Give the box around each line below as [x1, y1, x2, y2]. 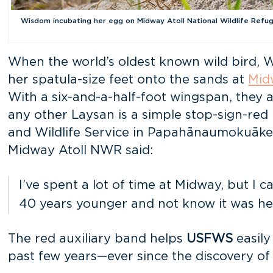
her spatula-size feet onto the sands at [8, 74, 249, 87]
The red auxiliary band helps [8, 232, 187, 245]
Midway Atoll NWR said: [8, 144, 154, 157]
